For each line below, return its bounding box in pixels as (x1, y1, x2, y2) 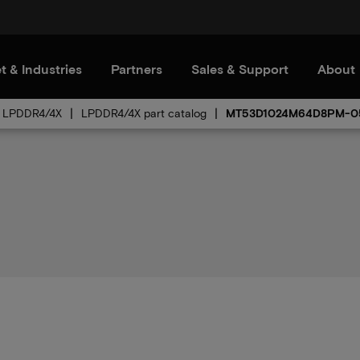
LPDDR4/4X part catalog (81, 106, 207, 120)
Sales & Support (191, 61, 288, 76)
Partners (111, 61, 162, 76)
